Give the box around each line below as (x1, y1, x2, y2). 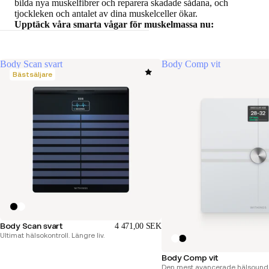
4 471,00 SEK (115, 221, 162, 231)
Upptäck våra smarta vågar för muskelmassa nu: (14, 19, 214, 29)
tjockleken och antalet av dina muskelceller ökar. (14, 8, 198, 19)
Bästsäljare (13, 70, 52, 79)
